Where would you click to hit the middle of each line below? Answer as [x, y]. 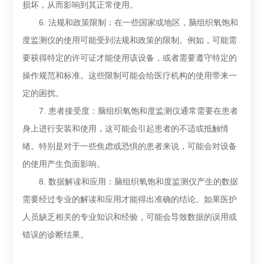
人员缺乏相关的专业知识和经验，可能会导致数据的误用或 [130, 217]
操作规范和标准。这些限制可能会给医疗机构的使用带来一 [130, 75]
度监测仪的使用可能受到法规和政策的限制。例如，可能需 [130, 40]
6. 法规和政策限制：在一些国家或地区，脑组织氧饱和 [131, 22]
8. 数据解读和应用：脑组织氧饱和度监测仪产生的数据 [131, 181]
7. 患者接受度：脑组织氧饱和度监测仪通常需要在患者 [131, 111]
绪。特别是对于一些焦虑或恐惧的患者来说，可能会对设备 [130, 146]
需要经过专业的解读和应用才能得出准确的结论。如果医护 [130, 199]
